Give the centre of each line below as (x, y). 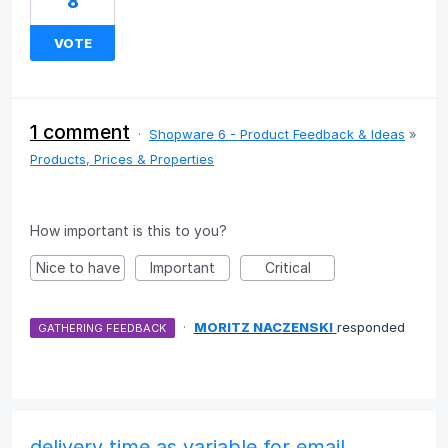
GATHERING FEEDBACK (102, 327)
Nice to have (77, 267)
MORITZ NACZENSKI (263, 326)
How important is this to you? (128, 230)
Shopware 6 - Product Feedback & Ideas (277, 133)
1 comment (80, 131)
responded (370, 326)
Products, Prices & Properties (122, 158)
